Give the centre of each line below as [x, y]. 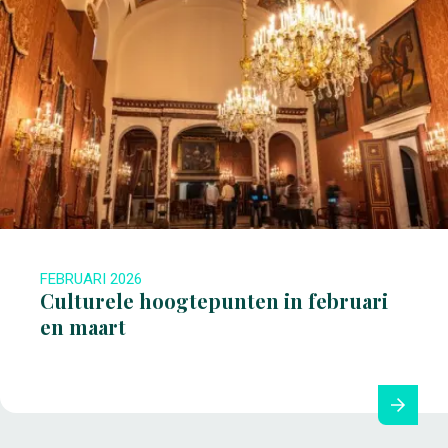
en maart [83, 326]
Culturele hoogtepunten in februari [214, 300]
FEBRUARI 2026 [91, 279]
